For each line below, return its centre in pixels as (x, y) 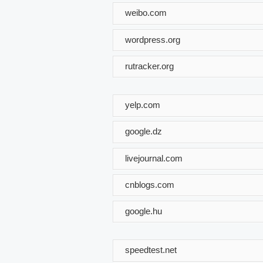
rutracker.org (149, 66)
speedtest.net (151, 249)
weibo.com (146, 12)
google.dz (144, 131)
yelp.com (143, 104)
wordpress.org (153, 39)
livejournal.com (154, 158)
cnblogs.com (150, 184)
